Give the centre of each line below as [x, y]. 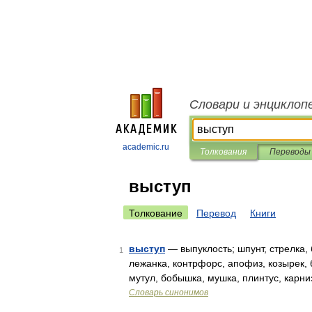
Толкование [156, 213]
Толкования [223, 152]
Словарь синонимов [169, 292]
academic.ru [146, 147]
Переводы [290, 152]
